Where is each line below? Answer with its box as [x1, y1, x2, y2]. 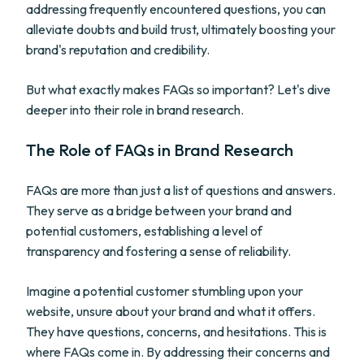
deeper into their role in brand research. [26, 102, 244, 118]
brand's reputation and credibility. [26, 41, 210, 58]
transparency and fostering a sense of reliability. [26, 243, 291, 259]
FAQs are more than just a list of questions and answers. [26, 182, 336, 198]
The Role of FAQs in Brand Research [26, 140, 293, 160]
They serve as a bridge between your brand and [26, 202, 292, 219]
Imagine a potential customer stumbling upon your [26, 283, 303, 299]
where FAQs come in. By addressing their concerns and [26, 344, 330, 360]
